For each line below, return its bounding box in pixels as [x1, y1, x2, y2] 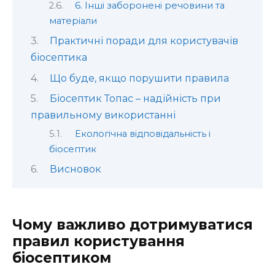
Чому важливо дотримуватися [12, 216, 253, 234]
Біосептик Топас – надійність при [49, 93, 221, 105]
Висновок [49, 163, 101, 175]
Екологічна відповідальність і [74, 128, 211, 139]
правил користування [12, 233, 185, 250]
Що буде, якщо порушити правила [49, 72, 229, 84]
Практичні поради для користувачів [49, 35, 238, 47]
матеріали [49, 15, 97, 26]
